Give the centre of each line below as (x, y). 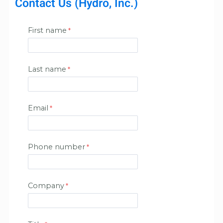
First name (47, 31)
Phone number (56, 147)
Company (46, 186)
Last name (47, 69)
